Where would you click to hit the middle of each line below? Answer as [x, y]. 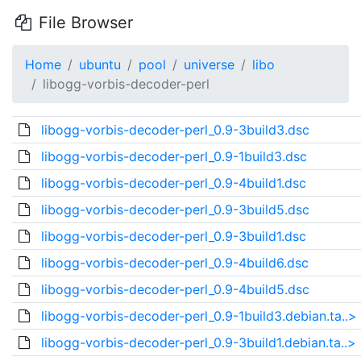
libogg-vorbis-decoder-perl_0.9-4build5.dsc [175, 289]
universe [209, 64]
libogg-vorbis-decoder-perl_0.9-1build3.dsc [174, 156]
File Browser [83, 23]
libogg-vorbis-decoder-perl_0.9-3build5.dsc [175, 210]
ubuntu [100, 64]
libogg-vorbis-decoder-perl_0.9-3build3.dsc [175, 130]
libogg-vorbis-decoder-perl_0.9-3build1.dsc [173, 236]
